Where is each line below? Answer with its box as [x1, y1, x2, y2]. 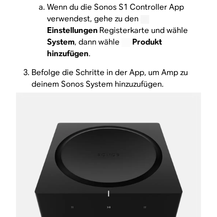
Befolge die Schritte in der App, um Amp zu [31, 67, 188, 77]
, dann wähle [75, 37, 122, 47]
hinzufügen [47, 48, 89, 59]
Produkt [132, 37, 162, 47]
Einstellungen [47, 25, 100, 36]
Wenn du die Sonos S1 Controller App [47, 2, 185, 13]
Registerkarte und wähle [99, 25, 188, 36]
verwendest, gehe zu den [47, 14, 141, 24]
